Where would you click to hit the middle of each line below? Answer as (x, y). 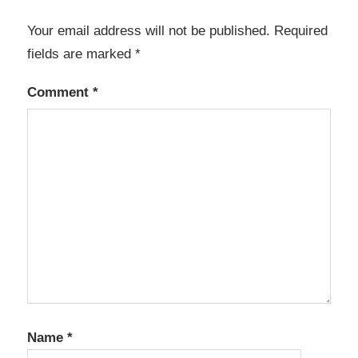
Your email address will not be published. (149, 30)
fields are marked (81, 54)
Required (301, 30)
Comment (60, 92)
